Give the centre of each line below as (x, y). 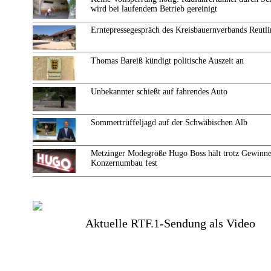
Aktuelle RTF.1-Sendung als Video (170, 223)
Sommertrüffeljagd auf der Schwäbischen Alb (169, 122)
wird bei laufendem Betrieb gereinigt (154, 9)
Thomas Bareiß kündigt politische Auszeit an (167, 61)
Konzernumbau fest (124, 163)
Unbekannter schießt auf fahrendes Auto (159, 92)
